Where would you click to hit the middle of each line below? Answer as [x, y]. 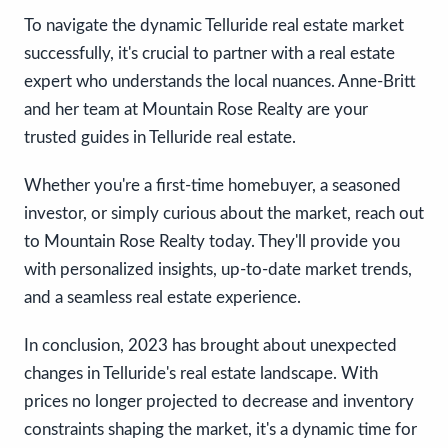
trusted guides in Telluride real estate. [160, 137]
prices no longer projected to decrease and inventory [219, 401]
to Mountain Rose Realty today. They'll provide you [212, 241]
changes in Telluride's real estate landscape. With [201, 373]
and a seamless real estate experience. [162, 297]
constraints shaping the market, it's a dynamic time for [220, 429]
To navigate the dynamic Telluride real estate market [214, 25]
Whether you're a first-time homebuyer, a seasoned [212, 185]
